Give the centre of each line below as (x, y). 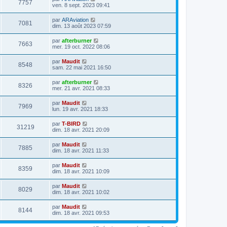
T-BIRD (71, 124)
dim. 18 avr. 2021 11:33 (81, 150)
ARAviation (75, 20)
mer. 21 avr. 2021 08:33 (81, 88)
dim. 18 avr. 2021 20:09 (81, 130)
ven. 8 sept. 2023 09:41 (81, 5)
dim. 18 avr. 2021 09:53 (81, 213)
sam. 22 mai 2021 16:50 (82, 67)
